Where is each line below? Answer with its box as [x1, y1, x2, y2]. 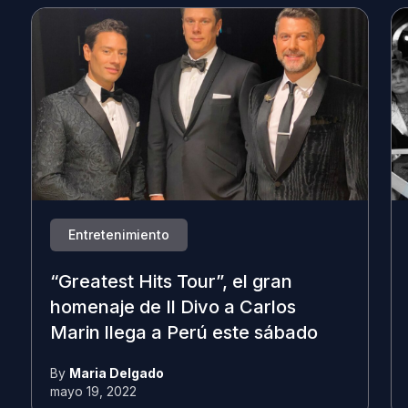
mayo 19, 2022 [49, 382, 137, 399]
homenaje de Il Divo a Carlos [49, 296, 296, 319]
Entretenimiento [67, 226, 169, 242]
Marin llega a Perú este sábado [49, 321, 318, 344]
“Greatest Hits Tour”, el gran [49, 270, 292, 293]
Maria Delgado [68, 364, 164, 381]
